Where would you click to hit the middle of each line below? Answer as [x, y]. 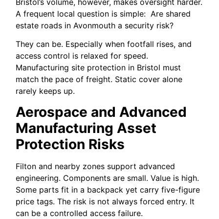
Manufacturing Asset [86, 128]
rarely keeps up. [45, 91]
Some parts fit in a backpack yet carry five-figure [108, 189]
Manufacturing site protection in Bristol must [99, 68]
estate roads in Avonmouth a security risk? [95, 25]
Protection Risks [70, 144]
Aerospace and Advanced [101, 112]
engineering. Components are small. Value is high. [108, 178]
